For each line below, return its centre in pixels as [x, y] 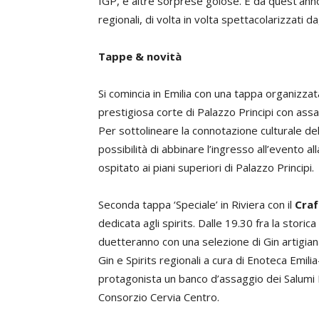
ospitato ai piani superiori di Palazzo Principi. [206, 167]
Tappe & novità [140, 56]
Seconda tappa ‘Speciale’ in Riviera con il [197, 204]
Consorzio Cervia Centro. [159, 297]
